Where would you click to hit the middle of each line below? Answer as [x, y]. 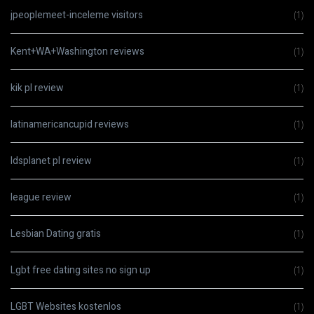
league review [41, 197]
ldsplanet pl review [51, 161]
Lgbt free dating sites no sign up [81, 270]
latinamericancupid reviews [70, 124]
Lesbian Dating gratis [56, 234]
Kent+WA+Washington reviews [77, 52]
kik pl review [37, 88]
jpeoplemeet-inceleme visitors [77, 15]
